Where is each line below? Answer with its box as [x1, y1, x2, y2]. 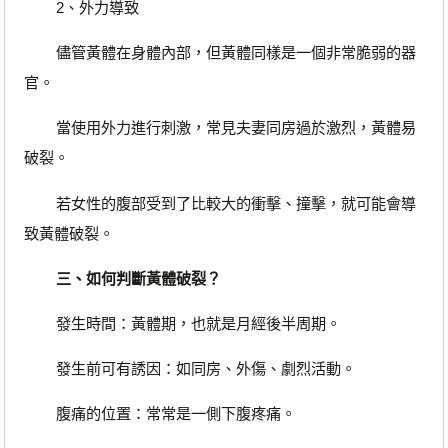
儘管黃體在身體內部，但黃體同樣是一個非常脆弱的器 [23, 44, 416, 62]
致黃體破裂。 [23, 224, 114, 242]
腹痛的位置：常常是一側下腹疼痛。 [23, 405, 296, 423]
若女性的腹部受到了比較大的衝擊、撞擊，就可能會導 [23, 194, 416, 212]
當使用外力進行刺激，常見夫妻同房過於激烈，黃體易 [23, 119, 416, 137]
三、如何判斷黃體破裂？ [55, 269, 221, 287]
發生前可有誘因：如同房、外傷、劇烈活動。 [23, 360, 356, 378]
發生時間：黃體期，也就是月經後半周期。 [23, 315, 341, 332]
